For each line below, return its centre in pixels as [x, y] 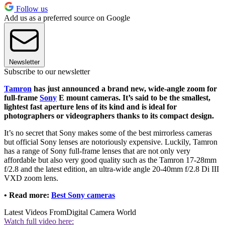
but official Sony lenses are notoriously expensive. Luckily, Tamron [111, 142]
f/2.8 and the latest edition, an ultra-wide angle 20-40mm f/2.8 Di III [111, 169]
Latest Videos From [35, 212]
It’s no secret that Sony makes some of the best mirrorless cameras [108, 133]
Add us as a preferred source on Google [67, 18]
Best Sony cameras [83, 195]
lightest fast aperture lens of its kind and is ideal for [90, 107]
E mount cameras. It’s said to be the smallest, [134, 98]
